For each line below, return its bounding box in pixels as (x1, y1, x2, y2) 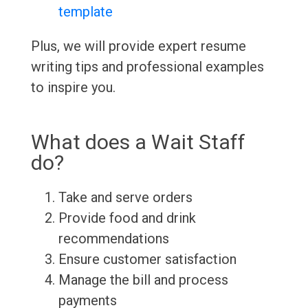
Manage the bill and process (58, 272, 228, 289)
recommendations (58, 230, 169, 247)
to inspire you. (30, 79, 115, 96)
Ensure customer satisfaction (58, 251, 236, 268)
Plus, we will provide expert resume (30, 38, 246, 55)
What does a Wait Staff (30, 130, 245, 155)
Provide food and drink (58, 210, 196, 227)
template (58, 3, 113, 21)
